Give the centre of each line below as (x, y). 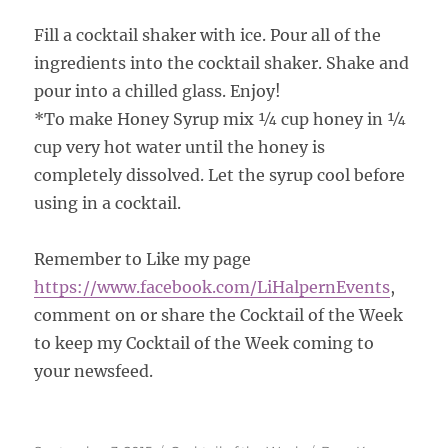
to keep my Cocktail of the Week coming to (204, 342)
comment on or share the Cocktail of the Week (219, 314)
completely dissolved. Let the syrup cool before (220, 174)
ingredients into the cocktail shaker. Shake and (222, 62)
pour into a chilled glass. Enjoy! (158, 90)
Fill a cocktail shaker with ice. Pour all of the (208, 34)
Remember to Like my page (143, 258)
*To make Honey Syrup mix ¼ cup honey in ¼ (220, 118)
